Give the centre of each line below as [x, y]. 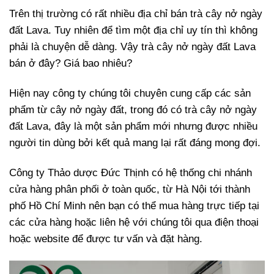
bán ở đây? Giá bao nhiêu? [71, 64]
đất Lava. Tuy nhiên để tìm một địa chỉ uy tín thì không [133, 31]
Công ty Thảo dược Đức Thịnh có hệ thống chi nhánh [131, 173]
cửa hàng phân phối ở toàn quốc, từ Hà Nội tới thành [130, 190]
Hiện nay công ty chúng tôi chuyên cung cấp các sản [130, 94]
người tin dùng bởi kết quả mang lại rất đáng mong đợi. [135, 143]
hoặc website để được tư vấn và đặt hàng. [106, 239]
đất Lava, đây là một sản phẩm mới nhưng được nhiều [133, 127]
